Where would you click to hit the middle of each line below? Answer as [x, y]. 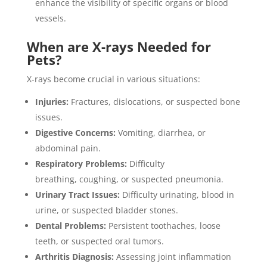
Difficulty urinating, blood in [177, 194]
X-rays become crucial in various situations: [113, 79]
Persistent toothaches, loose [163, 225]
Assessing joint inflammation [172, 256]
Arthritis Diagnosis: [74, 256]
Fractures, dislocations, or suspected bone [154, 101]
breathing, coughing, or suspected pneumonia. [129, 179]
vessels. [50, 18]
